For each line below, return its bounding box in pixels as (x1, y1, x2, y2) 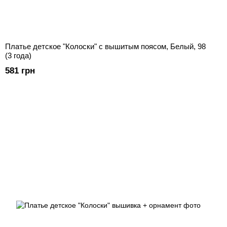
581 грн (5, 66, 35, 76)
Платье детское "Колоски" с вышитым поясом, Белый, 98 (5, 42, 206, 51)
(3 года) (5, 51, 31, 60)
